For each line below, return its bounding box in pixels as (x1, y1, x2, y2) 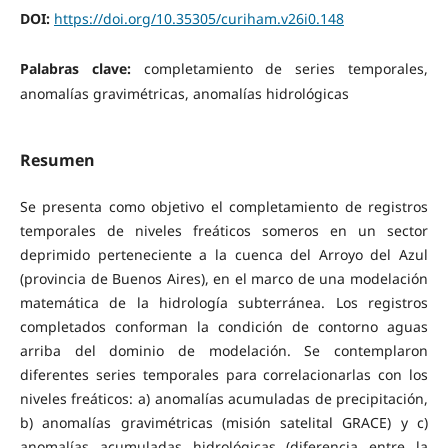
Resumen (19, 148, 95, 171)
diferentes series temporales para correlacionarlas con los (19, 364, 429, 384)
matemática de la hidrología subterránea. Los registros (19, 292, 429, 312)
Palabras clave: (19, 59, 144, 79)
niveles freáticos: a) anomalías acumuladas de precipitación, (19, 388, 429, 408)
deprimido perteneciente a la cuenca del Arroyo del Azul (19, 244, 429, 264)
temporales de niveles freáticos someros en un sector (19, 220, 429, 240)
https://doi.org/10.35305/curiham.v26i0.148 (53, 9, 344, 29)
